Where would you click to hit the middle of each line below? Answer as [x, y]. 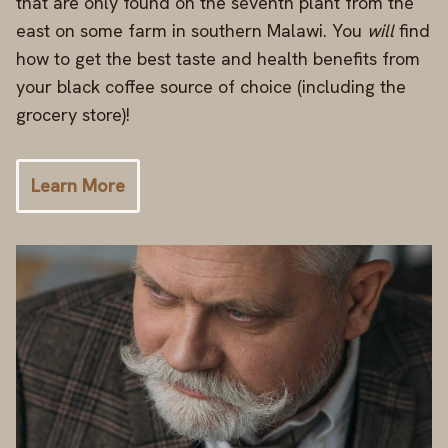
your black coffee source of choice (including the [211, 87]
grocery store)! [73, 115]
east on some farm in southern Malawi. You [191, 31]
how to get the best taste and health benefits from [218, 59]
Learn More [78, 186]
